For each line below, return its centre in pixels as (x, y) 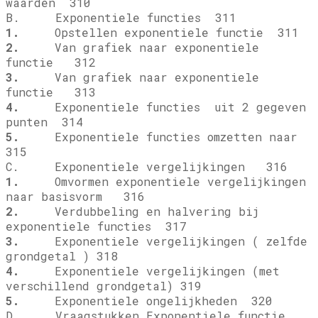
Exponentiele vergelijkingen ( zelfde (163, 241)
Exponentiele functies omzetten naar (162, 137)
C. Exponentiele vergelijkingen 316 (147, 167)
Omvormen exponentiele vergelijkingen (163, 182)
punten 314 (44, 122)
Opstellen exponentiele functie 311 (159, 33)
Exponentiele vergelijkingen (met (149, 271)
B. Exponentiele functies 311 (121, 18)
